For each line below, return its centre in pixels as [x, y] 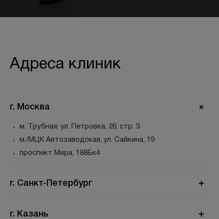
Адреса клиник [65, 64]
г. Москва [30, 107]
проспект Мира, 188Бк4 [60, 153]
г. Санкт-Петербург [51, 183]
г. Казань [29, 214]
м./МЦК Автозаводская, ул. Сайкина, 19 [87, 140]
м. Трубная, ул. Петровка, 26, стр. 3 [80, 127]
